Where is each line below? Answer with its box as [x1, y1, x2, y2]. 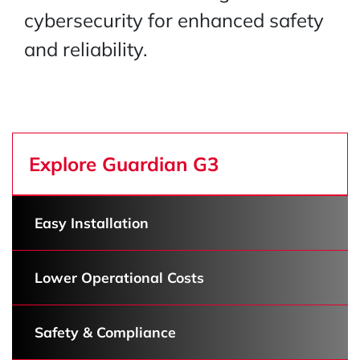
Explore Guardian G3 [29, 152, 219, 176]
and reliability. [24, 37, 147, 61]
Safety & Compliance [31, 323, 176, 341]
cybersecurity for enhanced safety [24, 8, 324, 32]
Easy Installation [31, 214, 149, 231]
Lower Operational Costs [31, 268, 204, 286]
